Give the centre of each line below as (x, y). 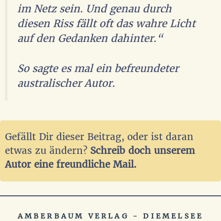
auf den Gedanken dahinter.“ (90, 38)
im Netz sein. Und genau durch (94, 9)
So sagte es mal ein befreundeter (98, 68)
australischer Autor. (66, 83)
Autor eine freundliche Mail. (71, 165)
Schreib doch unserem (143, 151)
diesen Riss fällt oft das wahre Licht (106, 23)
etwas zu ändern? (48, 151)
